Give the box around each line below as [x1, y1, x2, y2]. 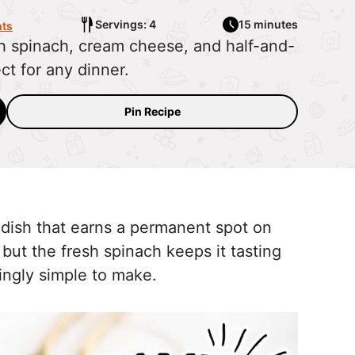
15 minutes [239, 17, 298, 31]
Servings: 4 [94, 17, 156, 31]
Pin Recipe [124, 105, 181, 118]
